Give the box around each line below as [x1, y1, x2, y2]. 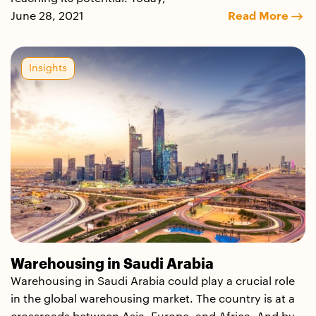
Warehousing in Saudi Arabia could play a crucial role [11, 276, 295, 288]
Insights [29, 63, 67, 73]
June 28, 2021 [11, 10, 84, 22]
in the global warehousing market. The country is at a [11, 293, 295, 305]
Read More [228, 10, 288, 22]
